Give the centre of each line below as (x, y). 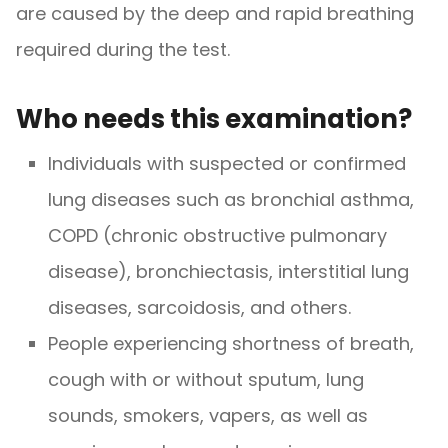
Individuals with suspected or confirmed (227, 163)
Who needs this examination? (214, 118)
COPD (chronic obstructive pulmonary (217, 235)
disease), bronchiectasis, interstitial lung (228, 271)
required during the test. (123, 49)
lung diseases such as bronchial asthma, (231, 199)
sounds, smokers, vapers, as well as (208, 415)
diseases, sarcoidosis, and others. (199, 307)
